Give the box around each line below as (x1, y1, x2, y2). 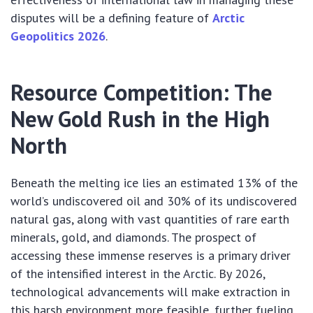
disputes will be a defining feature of (10, 10, 212, 27)
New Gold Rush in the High (10, 104, 270, 134)
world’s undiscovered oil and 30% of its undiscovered (10, 193, 297, 210)
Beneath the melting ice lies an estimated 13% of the (10, 175, 298, 191)
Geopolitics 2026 (10, 28, 105, 45)
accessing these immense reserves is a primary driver (10, 247, 291, 264)
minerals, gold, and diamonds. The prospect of (10, 229, 256, 246)
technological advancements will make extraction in (10, 284, 290, 300)
